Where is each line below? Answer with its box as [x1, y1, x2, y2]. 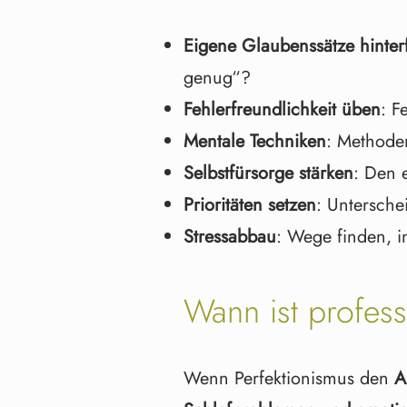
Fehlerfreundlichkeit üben [184, 96, 381, 123]
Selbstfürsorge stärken [184, 160, 353, 186]
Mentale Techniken [184, 128, 326, 154]
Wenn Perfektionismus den [184, 365, 394, 392]
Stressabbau [184, 223, 276, 250]
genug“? [184, 65, 251, 91]
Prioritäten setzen [184, 192, 316, 218]
